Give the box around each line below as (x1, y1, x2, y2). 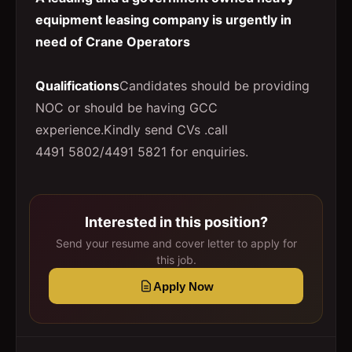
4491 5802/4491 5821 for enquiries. (35, 144, 248, 159)
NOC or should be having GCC (35, 100, 218, 115)
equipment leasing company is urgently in (35, 12, 291, 27)
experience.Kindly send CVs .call (35, 122, 232, 137)
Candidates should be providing (119, 78, 310, 93)
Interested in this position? (84, 214, 268, 230)
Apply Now (152, 279, 214, 293)
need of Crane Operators (35, 34, 190, 49)
